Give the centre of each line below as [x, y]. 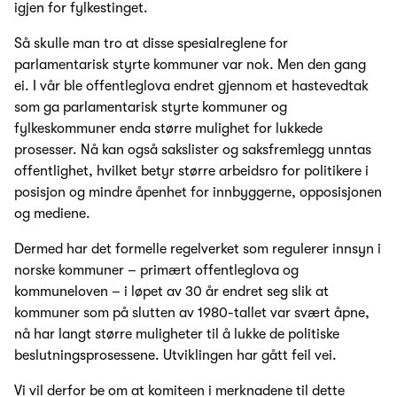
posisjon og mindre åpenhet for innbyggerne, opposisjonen [198, 193]
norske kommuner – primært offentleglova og [156, 271]
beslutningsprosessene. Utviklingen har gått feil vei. [175, 356]
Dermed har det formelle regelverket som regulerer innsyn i [198, 249]
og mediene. [52, 214]
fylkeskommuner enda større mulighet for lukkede [168, 129]
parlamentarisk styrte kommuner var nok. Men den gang [190, 65]
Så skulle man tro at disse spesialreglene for [151, 44]
